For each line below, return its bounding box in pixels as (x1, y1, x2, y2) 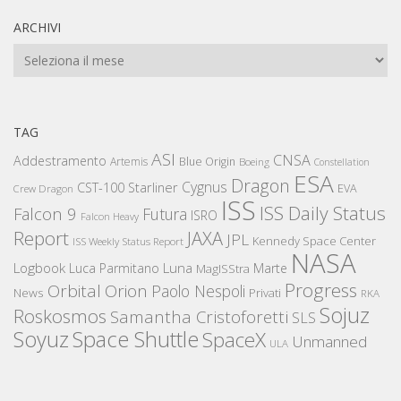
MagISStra (196, 260, 250, 277)
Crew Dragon (13, 182, 73, 196)
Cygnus (182, 177, 227, 198)
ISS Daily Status (260, 200, 386, 226)
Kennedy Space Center (252, 233, 376, 250)
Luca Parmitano (69, 260, 159, 277)
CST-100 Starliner (77, 179, 178, 197)
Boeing (239, 155, 269, 169)
